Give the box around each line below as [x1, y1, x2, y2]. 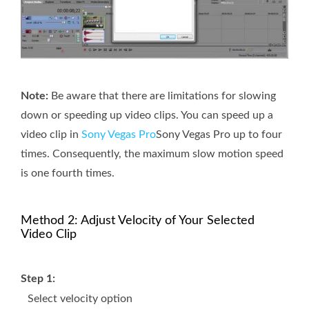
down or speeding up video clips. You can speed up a [21, 109, 273, 121]
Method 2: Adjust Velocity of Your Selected [21, 214, 255, 227]
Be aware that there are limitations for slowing [48, 90, 276, 101]
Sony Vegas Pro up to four [156, 128, 282, 140]
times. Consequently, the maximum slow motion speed [21, 148, 283, 159]
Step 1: [21, 272, 55, 284]
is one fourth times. [21, 167, 114, 179]
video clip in [21, 128, 81, 140]
